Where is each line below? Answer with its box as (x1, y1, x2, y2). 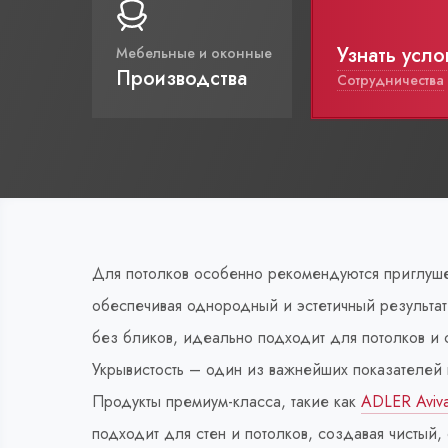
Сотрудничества (337, 70, 444, 90)
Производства (116, 64, 247, 93)
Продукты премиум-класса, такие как (92, 390, 361, 413)
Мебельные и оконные (116, 43, 272, 63)
